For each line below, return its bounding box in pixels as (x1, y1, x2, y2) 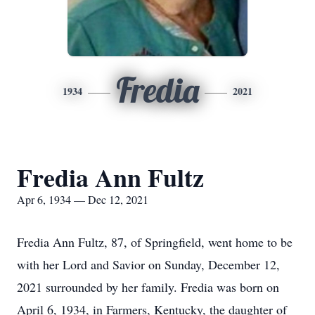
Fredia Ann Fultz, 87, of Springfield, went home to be (17, 233, 292, 250)
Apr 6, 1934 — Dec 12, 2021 (17, 192, 148, 207)
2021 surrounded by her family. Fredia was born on (17, 278, 279, 295)
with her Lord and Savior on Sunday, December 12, (17, 256, 280, 273)
